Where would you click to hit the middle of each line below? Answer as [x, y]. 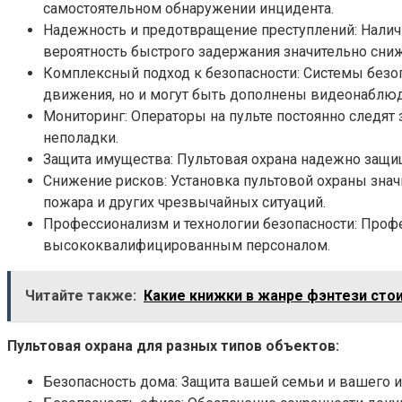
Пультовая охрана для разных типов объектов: [173, 345]
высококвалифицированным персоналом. [187, 245]
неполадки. [81, 137]
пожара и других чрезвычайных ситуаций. [184, 202]
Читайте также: [81, 295]
